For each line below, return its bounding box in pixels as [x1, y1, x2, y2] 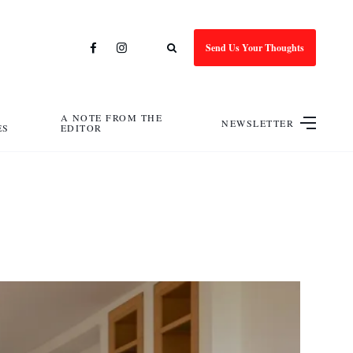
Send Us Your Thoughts [206, 40, 304, 54]
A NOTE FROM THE [60, 111, 163, 124]
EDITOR [60, 121, 102, 134]
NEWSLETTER [221, 116, 295, 129]
